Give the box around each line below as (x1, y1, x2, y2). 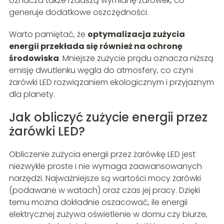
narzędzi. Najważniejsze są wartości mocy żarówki (8, 172, 201, 184)
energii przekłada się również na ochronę (8, 40, 182, 52)
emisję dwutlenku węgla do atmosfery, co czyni (8, 64, 193, 76)
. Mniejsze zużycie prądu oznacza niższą (58, 52, 213, 64)
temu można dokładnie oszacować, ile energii (8, 196, 187, 208)
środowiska (8, 52, 59, 64)
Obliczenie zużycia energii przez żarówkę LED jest (8, 148, 195, 160)
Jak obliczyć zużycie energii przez (8, 109, 207, 126)
